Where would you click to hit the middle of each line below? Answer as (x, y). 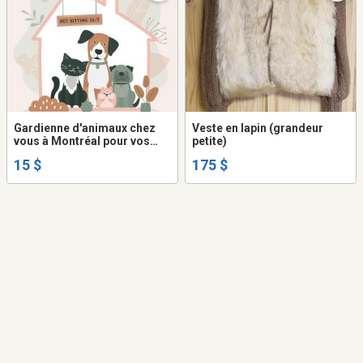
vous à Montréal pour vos (82, 141)
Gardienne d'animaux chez (85, 128)
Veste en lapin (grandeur (258, 128)
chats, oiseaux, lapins (72, 154)
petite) (209, 141)
